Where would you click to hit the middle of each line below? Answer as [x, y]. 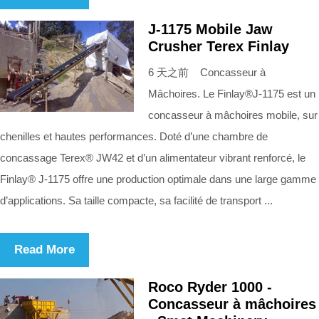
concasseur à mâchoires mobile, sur [233, 115]
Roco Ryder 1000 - [210, 287]
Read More [45, 249]
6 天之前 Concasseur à [207, 72]
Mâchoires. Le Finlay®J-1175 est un [232, 93]
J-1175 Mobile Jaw [210, 29]
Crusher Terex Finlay [219, 46]
